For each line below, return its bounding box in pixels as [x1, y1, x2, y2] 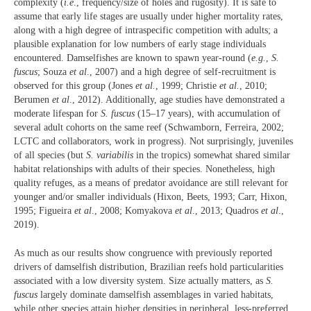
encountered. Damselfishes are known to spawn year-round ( [14, 53, 251, 64]
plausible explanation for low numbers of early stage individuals [14, 39, 266, 50]
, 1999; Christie [155, 81, 219, 92]
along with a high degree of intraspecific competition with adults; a [14, 25, 278, 36]
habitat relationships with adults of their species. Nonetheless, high [14, 164, 275, 175]
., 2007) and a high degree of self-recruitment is [87, 67, 276, 78]
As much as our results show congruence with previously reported [14, 247, 272, 258]
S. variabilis [86, 150, 136, 161]
